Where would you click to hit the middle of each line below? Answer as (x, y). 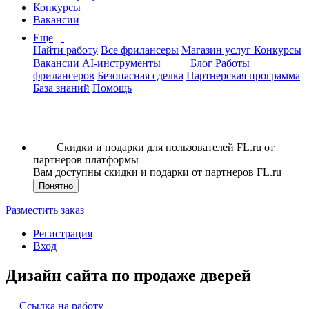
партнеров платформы (86, 160)
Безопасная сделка (140, 76)
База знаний (61, 88)
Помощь (112, 88)
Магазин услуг (218, 50)
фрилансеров (64, 76)
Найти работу (66, 50)
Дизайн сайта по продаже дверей (128, 275)
